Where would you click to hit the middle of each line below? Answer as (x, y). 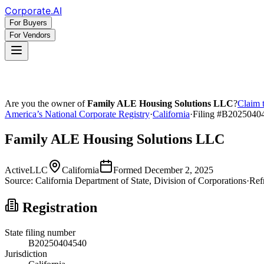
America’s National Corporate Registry (77, 114)
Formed (129, 170)
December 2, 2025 (179, 170)
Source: (19, 180)
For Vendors (30, 35)
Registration (58, 207)
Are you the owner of (46, 103)
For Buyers (28, 23)
